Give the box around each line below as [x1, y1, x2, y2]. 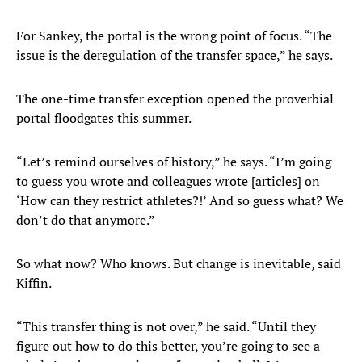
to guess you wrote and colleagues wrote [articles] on [16, 172, 320, 191]
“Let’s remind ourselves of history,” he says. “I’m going [16, 153, 331, 171]
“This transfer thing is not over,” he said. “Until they [16, 318, 316, 336]
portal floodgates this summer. [16, 109, 192, 128]
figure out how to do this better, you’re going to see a [16, 337, 320, 356]
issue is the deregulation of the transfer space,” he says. [16, 46, 333, 65]
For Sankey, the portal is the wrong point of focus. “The [16, 27, 332, 45]
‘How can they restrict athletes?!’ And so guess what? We [16, 192, 343, 210]
